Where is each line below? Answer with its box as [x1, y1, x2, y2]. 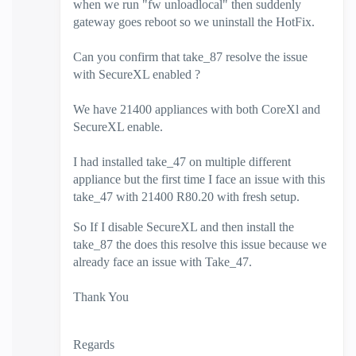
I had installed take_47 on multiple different [73, 155, 291, 168]
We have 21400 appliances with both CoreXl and [73, 103, 320, 116]
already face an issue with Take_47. [73, 255, 252, 269]
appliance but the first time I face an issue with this [73, 172, 325, 186]
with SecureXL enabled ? [73, 68, 200, 81]
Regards [73, 338, 114, 351]
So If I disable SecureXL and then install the [73, 220, 294, 234]
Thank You [73, 290, 129, 304]
